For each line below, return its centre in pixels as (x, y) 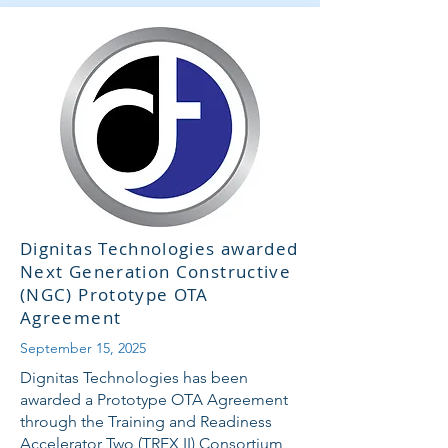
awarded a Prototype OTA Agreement (154, 399)
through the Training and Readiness (146, 421)
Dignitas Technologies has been (134, 377)
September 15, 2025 (83, 348)
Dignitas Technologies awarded (159, 248)
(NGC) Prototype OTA (114, 294)
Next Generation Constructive (156, 271)
